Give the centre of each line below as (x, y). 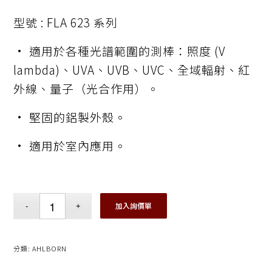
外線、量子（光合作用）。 (87, 88)
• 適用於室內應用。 (70, 146)
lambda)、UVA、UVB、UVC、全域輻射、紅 (132, 69)
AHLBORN (50, 249)
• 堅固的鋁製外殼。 (70, 117)
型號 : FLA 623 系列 (66, 22)
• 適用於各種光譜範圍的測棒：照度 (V (120, 50)
